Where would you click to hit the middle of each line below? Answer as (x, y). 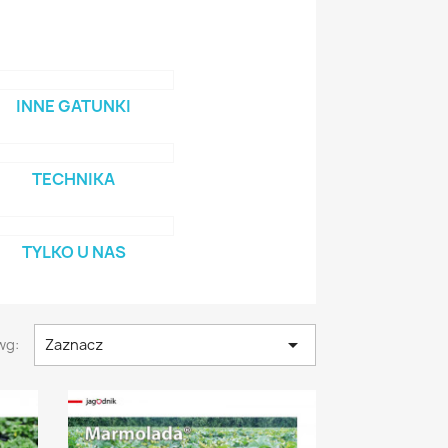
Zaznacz (73, 344)
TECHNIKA (73, 179)
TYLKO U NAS (73, 252)
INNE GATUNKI (73, 106)
